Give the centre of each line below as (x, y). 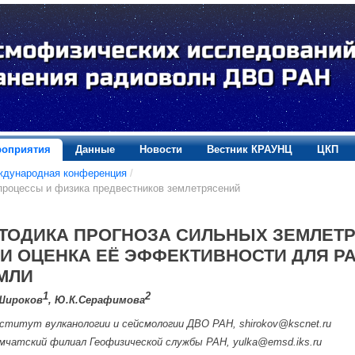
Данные (95, 149)
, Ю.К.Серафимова (96, 300)
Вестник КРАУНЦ (249, 149)
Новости (160, 149)
